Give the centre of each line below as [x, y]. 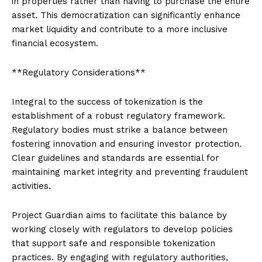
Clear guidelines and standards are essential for [116, 158]
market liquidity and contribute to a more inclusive [120, 29]
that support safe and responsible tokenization [113, 243]
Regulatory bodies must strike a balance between [120, 130]
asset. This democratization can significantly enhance [126, 15]
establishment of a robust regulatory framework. [118, 116]
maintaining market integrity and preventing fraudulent [130, 172]
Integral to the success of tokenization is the [107, 101]
